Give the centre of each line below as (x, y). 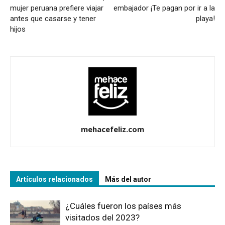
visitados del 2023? (102, 217)
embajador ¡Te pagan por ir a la (164, 8)
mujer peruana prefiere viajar (57, 8)
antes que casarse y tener (53, 18)
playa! (205, 18)
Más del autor (128, 179)
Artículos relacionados (54, 179)
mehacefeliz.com (113, 129)
